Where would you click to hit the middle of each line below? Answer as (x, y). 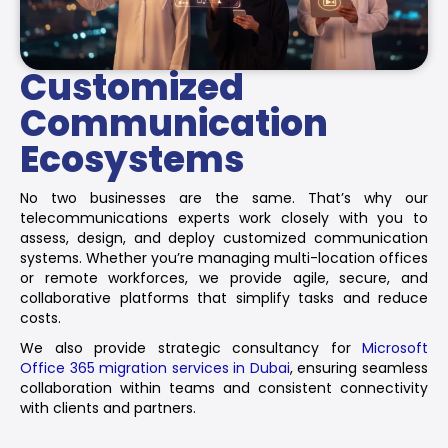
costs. (40, 317)
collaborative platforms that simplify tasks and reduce (224, 297)
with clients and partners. (108, 407)
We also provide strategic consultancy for (191, 347)
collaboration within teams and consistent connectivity (224, 387)
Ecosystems (132, 159)
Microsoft (395, 347)
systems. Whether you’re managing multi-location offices (224, 257)
